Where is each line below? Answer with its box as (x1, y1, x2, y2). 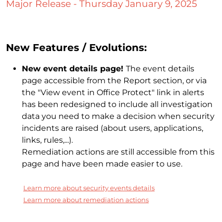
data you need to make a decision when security (22, 111, 215, 121)
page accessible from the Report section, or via (22, 75, 207, 85)
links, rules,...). (22, 135, 73, 145)
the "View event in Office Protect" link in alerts (22, 87, 204, 97)
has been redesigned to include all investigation (22, 99, 213, 109)
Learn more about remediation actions (23, 195, 149, 204)
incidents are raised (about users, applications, (22, 123, 203, 133)
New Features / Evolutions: (6, 41, 147, 54)
